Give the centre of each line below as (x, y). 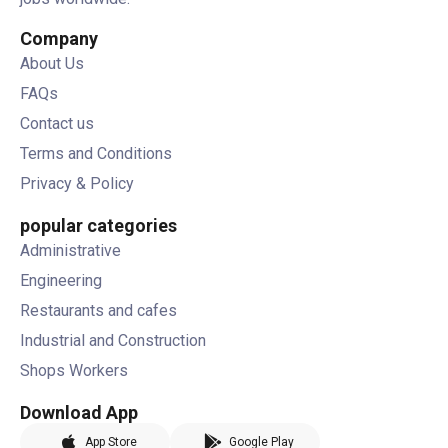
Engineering (61, 280)
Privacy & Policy (77, 183)
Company (59, 38)
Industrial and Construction (113, 340)
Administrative (70, 250)
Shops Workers (74, 370)
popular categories (98, 225)
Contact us (57, 123)
